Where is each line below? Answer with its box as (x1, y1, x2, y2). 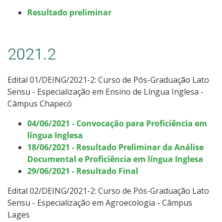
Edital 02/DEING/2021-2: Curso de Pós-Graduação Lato (7, 185, 209, 196)
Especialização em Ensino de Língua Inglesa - (37, 86, 204, 97)
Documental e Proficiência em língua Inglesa (27, 153, 203, 165)
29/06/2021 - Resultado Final (27, 165, 138, 176)
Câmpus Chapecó (7, 98, 72, 109)
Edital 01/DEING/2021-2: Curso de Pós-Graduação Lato (7, 74, 209, 85)
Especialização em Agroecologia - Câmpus (37, 197, 192, 208)
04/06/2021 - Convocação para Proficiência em (27, 117, 207, 129)
